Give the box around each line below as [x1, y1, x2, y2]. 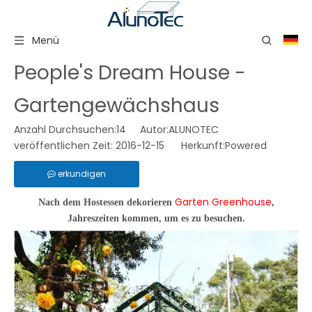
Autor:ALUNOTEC [126, 123, 230, 136]
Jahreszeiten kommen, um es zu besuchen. [67, 213, 245, 224]
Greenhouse [208, 195, 272, 209]
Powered [225, 139, 267, 153]
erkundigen [58, 168, 106, 180]
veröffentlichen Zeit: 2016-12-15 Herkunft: [14, 139, 225, 153]
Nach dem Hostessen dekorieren [38, 197, 172, 208]
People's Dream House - [14, 59, 246, 86]
